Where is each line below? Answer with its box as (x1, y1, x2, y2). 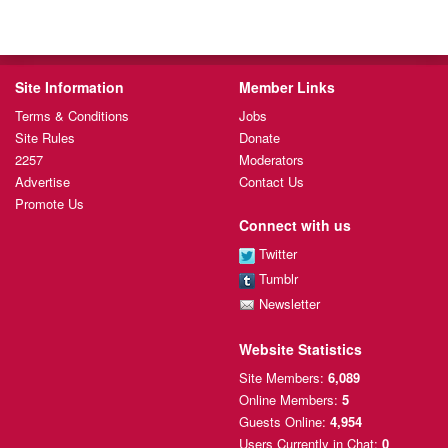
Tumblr (255, 268, 298, 288)
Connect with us (239, 215, 351, 236)
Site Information (15, 77, 124, 98)
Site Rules (15, 128, 75, 148)
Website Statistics (239, 339, 362, 360)
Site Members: (239, 368, 328, 388)
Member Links (239, 77, 335, 98)
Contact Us (239, 172, 304, 192)
